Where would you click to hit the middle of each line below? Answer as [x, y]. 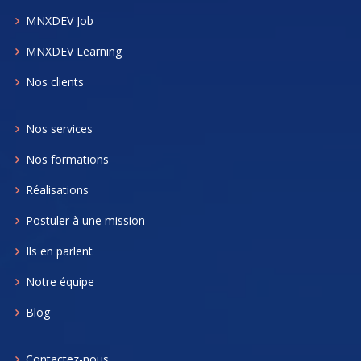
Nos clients [55, 82]
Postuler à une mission [85, 221]
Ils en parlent [59, 251]
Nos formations [67, 160]
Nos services [59, 129]
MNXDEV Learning [74, 52]
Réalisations [57, 190]
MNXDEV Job [60, 21]
